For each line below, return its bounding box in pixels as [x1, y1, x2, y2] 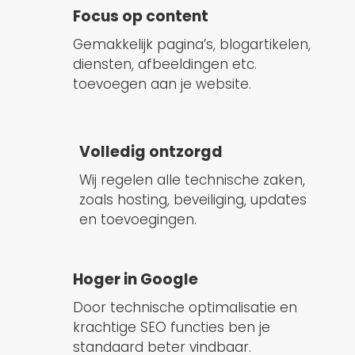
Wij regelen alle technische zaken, [78, 170, 305, 190]
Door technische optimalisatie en [72, 298, 297, 318]
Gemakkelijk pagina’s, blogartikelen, [72, 35, 311, 55]
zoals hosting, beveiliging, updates [78, 190, 307, 210]
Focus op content [72, 6, 208, 28]
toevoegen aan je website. [72, 74, 251, 94]
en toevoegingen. [78, 210, 197, 230]
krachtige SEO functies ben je [72, 318, 270, 338]
